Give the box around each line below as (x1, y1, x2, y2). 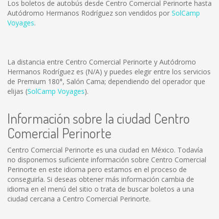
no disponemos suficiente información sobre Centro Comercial (7, 155, 206, 164)
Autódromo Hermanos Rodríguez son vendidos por (7, 8, 172, 18)
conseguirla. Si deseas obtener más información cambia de (7, 175, 194, 184)
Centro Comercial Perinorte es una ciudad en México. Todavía (7, 145, 203, 154)
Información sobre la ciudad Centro (7, 109, 190, 127)
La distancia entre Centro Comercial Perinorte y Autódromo (7, 57, 196, 66)
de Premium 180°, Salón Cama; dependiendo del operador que (7, 77, 205, 86)
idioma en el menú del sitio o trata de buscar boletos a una (7, 184, 194, 194)
